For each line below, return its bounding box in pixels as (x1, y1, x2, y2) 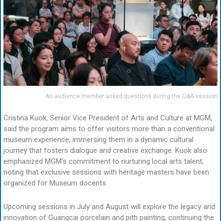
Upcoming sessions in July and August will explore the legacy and (3, 202, 215, 212)
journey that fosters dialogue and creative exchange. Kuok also (3, 146, 207, 155)
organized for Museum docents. (3, 179, 108, 188)
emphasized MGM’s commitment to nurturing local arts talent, (3, 157, 204, 166)
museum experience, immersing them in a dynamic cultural (3, 135, 193, 145)
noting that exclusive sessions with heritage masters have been (3, 168, 209, 177)
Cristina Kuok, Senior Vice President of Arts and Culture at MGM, (3, 113, 212, 123)
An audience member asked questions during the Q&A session (45, 92, 218, 100)
